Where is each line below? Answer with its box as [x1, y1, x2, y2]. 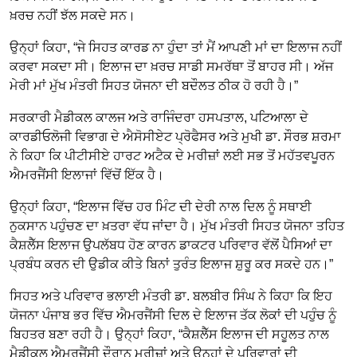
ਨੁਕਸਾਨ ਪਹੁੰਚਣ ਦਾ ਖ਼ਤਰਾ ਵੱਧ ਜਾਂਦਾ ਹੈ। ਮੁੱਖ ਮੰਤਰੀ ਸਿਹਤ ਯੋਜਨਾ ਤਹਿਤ [10, 218, 344, 233]
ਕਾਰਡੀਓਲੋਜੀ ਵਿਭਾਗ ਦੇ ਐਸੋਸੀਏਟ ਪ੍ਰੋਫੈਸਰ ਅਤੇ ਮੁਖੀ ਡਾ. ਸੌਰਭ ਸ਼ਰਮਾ [10, 129, 341, 143]
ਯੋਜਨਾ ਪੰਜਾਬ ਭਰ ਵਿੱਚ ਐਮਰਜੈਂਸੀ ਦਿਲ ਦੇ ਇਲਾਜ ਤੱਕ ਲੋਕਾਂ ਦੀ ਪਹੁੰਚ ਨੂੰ [10, 308, 336, 322]
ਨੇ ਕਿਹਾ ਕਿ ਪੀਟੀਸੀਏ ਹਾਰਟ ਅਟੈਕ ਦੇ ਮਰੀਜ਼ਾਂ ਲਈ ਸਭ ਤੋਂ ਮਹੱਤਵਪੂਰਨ [10, 148, 335, 163]
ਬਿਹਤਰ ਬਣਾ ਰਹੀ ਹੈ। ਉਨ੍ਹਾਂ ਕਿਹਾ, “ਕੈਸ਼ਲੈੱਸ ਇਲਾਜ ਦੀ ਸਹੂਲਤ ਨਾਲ [10, 327, 329, 341]
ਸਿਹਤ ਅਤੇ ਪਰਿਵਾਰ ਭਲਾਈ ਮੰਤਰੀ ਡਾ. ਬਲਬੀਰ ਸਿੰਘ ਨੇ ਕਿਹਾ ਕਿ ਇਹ [10, 288, 332, 303]
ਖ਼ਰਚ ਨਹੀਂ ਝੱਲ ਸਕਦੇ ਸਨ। [10, 8, 135, 22]
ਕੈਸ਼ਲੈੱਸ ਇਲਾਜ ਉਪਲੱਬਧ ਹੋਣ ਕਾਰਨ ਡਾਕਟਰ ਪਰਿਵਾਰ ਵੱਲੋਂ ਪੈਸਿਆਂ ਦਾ [10, 237, 332, 252]
